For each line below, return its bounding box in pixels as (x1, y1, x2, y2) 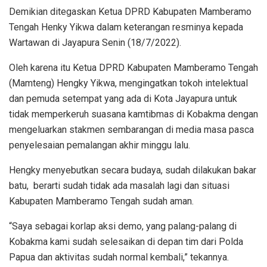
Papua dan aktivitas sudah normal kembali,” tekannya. (9, 251, 229, 263)
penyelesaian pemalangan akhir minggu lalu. (9, 139, 190, 151)
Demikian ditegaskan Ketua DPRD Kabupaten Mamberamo (9, 5, 252, 17)
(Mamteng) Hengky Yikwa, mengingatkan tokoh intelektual (9, 77, 248, 89)
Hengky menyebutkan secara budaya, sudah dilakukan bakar (9, 164, 256, 176)
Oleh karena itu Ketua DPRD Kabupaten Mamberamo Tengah (9, 61, 258, 73)
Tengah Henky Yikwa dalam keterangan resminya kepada (9, 21, 243, 33)
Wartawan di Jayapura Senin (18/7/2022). (9, 36, 181, 48)
